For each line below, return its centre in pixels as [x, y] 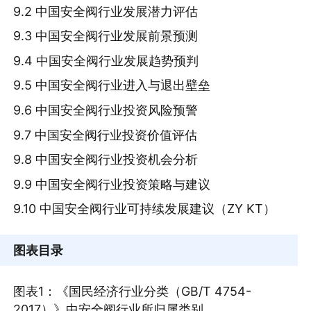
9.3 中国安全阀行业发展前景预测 [106, 36]
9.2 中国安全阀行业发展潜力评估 [106, 11]
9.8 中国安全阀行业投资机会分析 [106, 160]
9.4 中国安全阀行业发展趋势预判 [106, 60]
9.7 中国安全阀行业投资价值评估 [106, 135]
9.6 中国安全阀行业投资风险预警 [106, 110]
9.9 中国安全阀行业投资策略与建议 [112, 184]
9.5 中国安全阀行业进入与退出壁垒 [112, 85]
